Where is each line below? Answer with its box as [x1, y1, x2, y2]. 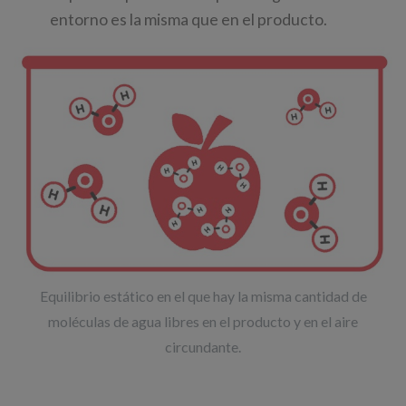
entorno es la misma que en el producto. [50, 10, 327, 30]
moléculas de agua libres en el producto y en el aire [48, 312, 358, 330]
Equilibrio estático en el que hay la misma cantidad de [39, 286, 367, 304]
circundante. [165, 337, 241, 355]
